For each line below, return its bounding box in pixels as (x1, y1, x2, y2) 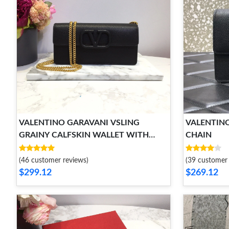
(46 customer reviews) (19, 157, 88, 164)
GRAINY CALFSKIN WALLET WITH (19, 131, 149, 139)
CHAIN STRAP (19, 143, 73, 151)
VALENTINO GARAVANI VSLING (19, 119, 140, 127)
